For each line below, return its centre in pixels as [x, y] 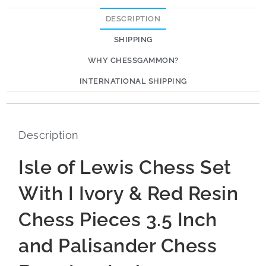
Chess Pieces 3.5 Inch [118, 219]
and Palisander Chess [118, 245]
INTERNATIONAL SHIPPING [133, 81]
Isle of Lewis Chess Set [125, 167]
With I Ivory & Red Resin [128, 193]
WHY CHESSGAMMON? [133, 60]
